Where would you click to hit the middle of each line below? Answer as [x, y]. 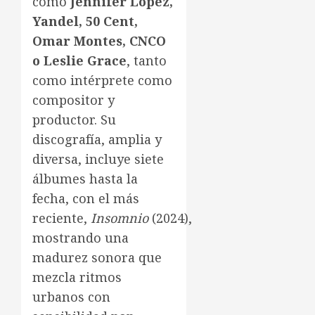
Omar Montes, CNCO [99, 41]
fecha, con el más [86, 199]
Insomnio [120, 218]
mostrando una [81, 238]
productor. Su [74, 120]
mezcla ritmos [77, 277]
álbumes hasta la [85, 179]
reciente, [62, 218]
